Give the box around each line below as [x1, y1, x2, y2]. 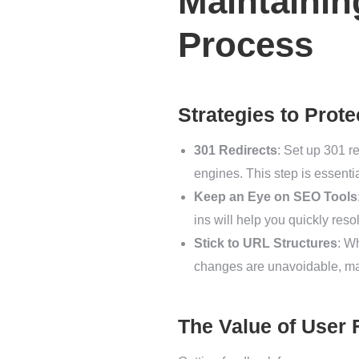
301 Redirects [194, 143, 277, 158]
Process [178, 25, 313, 65]
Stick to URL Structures [194, 236, 337, 251]
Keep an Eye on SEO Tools [194, 190, 357, 204]
